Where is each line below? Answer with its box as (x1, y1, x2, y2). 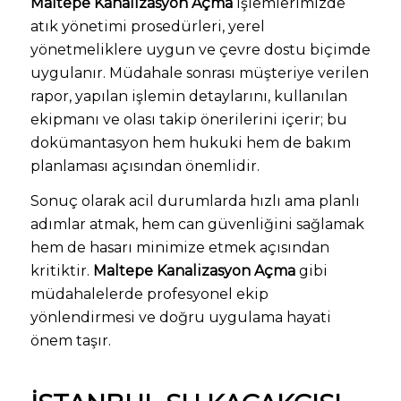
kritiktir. (30, 262, 93, 280)
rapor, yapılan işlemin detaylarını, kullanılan (30, 87, 347, 105)
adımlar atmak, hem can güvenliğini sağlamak (30, 216, 364, 234)
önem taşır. (30, 332, 111, 350)
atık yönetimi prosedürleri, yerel (30, 17, 265, 35)
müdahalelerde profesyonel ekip (30, 286, 269, 303)
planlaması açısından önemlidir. (30, 157, 260, 175)
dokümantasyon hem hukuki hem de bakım (30, 133, 351, 151)
